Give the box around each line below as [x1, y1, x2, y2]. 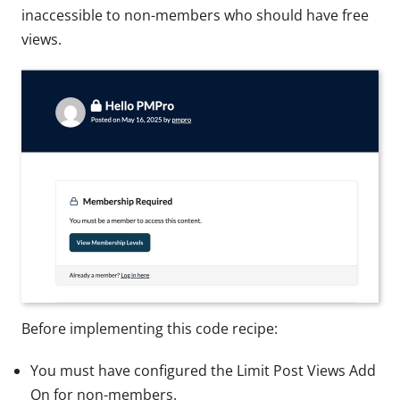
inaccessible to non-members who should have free [21, 4, 369, 25]
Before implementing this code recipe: [21, 318, 278, 338]
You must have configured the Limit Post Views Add [30, 360, 376, 380]
